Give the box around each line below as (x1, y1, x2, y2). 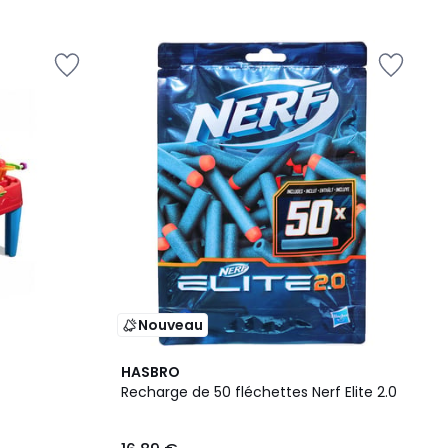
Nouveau (138, 315, 203, 335)
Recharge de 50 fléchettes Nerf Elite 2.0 (121, 382, 397, 402)
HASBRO (121, 362, 180, 382)
